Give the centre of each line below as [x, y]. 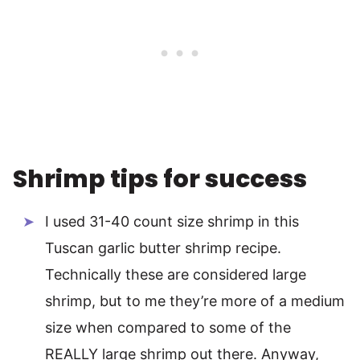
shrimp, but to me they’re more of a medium [195, 301]
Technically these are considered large [176, 274]
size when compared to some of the [168, 327]
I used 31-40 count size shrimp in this [172, 221]
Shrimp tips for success [160, 179]
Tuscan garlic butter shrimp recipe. [163, 247]
